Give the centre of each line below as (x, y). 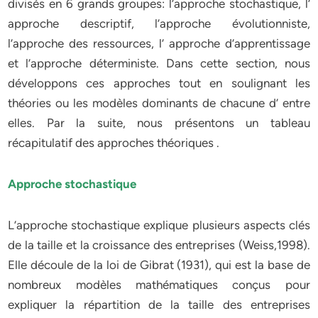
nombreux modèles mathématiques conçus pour (159, 285)
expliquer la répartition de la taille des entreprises (159, 305)
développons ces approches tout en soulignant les (159, 83)
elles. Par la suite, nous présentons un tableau (159, 123)
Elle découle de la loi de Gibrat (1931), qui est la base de (159, 265)
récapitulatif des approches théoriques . (114, 143)
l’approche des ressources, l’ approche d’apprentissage (159, 43)
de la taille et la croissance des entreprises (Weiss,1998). (159, 245)
